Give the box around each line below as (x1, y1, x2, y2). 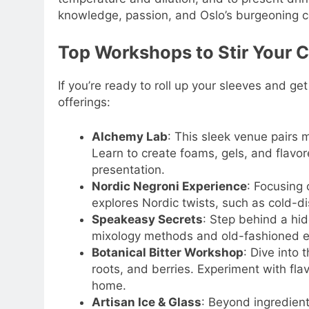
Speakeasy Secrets (91, 212, 203, 226)
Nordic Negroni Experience (91, 179, 247, 193)
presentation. (91, 162, 165, 177)
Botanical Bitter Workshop (91, 245, 243, 259)
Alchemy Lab (91, 129, 168, 143)
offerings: (58, 95, 110, 110)
